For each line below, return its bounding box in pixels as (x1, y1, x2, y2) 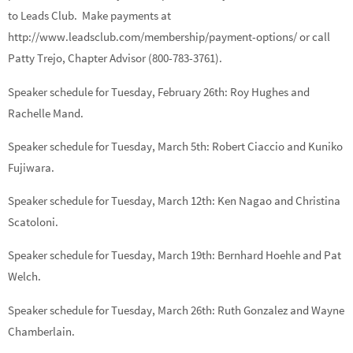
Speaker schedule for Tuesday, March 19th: (8, 247, 217, 263)
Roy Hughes (230, 84, 291, 99)
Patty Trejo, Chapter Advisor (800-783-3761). (8, 50, 222, 66)
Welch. (8, 269, 41, 284)
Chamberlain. (8, 323, 75, 339)
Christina (295, 193, 340, 209)
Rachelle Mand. (8, 105, 84, 121)
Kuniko (308, 138, 343, 154)
